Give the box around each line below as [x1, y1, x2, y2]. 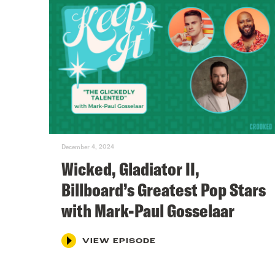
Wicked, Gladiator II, [61, 157, 199, 180]
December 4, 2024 [61, 142, 114, 150]
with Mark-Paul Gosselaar [61, 198, 234, 222]
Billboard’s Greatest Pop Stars [61, 177, 266, 201]
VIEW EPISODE [82, 237, 156, 245]
